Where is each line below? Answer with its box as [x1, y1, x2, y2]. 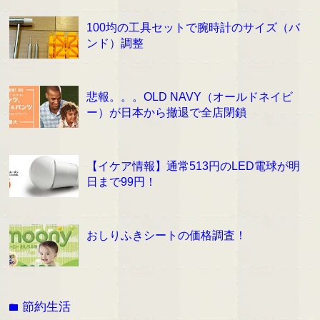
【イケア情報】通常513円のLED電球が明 [86, 159, 300, 173]
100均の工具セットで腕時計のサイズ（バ [86, 21, 300, 34]
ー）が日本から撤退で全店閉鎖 [86, 106, 246, 119]
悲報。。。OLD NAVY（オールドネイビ [86, 90, 293, 104]
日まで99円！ [86, 175, 156, 189]
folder [9, 301, 23, 314]
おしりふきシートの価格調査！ [86, 229, 246, 242]
